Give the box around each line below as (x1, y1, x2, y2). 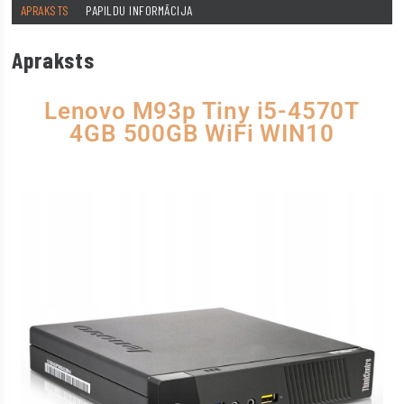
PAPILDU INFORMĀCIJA (86, 3, 193, 19)
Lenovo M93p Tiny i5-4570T (43, 96, 360, 124)
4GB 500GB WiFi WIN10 (69, 119, 335, 147)
